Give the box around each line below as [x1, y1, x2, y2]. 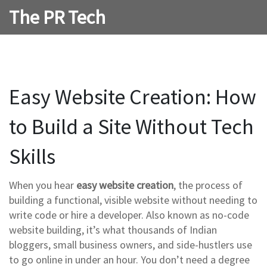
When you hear [9, 178, 76, 192]
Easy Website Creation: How [9, 83, 256, 110]
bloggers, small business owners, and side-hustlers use [9, 238, 252, 252]
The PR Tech [9, 5, 105, 29]
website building [9, 223, 82, 237]
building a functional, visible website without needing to [9, 193, 257, 207]
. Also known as [141, 208, 212, 222]
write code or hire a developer [9, 208, 141, 222]
